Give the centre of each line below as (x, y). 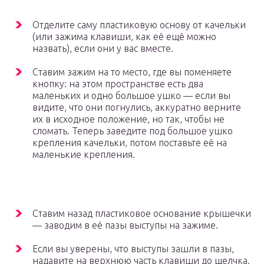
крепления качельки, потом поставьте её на (130, 143)
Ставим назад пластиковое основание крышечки (142, 214)
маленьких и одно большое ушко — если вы (131, 96)
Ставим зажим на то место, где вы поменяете (132, 72)
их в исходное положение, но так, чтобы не (128, 119)
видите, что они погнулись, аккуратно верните (137, 108)
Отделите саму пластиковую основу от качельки (139, 25)
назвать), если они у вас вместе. (103, 49)
